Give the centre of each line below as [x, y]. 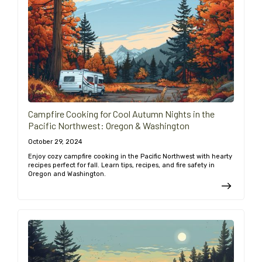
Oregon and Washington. [67, 174]
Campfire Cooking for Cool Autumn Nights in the [121, 114]
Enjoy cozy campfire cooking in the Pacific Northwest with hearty [130, 157]
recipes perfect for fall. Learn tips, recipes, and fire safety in [121, 166]
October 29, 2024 [55, 142]
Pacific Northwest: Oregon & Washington [109, 126]
